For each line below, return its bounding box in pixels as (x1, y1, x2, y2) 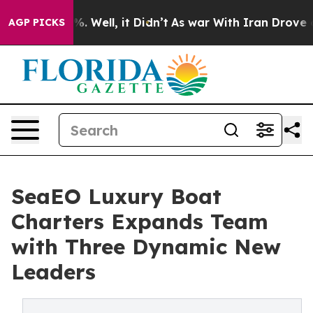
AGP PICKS (8, 16, 65, 29)
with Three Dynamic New (11, 233, 281, 260)
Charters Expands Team (11, 208, 268, 235)
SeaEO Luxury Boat (11, 183, 221, 210)
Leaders (11, 259, 96, 285)
